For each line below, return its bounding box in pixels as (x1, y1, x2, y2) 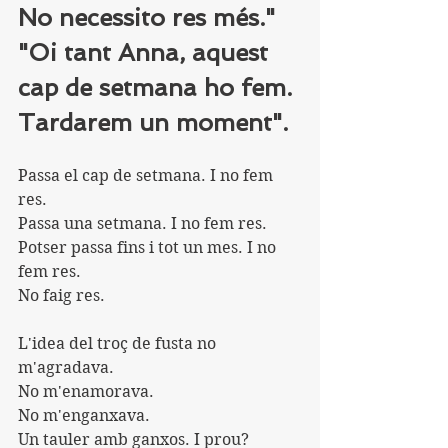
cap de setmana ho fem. (18, 73, 299, 102)
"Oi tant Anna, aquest (18, 38, 275, 67)
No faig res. (18, 286, 105, 305)
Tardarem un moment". (18, 108, 288, 137)
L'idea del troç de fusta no (18, 334, 220, 353)
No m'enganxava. (18, 406, 150, 425)
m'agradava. (18, 358, 114, 377)
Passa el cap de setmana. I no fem (18, 166, 277, 185)
